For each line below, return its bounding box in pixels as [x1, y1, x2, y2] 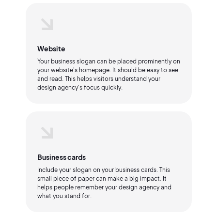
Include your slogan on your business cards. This [37, 166, 170, 173]
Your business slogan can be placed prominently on [37, 58, 180, 65]
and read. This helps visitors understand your [37, 75, 160, 82]
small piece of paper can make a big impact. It [37, 175, 167, 182]
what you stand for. [37, 192, 92, 200]
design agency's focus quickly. [37, 84, 123, 91]
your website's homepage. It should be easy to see [37, 66, 178, 74]
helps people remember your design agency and [37, 184, 171, 191]
